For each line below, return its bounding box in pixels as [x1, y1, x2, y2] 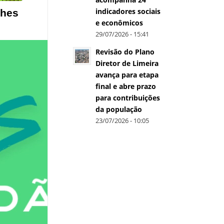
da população [95, 104, 142, 114]
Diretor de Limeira [95, 58, 158, 68]
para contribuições [95, 93, 160, 102]
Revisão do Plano [95, 47, 154, 56]
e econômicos [95, 18, 143, 27]
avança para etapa [95, 70, 158, 79]
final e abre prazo [95, 81, 156, 91]
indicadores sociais [95, 6, 160, 16]
